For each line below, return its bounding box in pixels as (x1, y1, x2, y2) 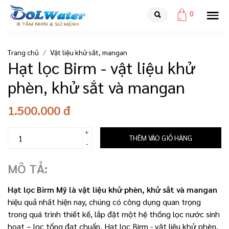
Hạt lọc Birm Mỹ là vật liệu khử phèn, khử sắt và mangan (8, 184, 217, 195)
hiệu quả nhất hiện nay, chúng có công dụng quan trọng (8, 196, 201, 207)
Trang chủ (8, 48, 39, 57)
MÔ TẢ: (8, 160, 48, 176)
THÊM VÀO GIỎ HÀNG (129, 133, 192, 142)
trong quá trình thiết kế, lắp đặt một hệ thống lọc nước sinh (8, 209, 220, 219)
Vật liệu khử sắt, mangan (50, 48, 127, 57)
